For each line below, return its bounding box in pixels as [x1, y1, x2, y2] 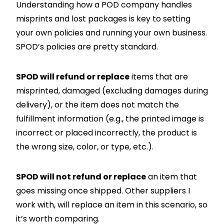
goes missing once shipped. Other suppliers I [16, 184, 190, 196]
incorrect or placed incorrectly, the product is [16, 126, 197, 138]
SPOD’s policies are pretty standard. [16, 40, 158, 52]
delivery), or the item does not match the [16, 98, 179, 110]
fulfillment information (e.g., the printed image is [16, 112, 204, 124]
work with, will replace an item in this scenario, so [16, 198, 207, 210]
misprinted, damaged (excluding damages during [16, 84, 208, 96]
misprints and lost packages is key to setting [16, 12, 190, 24]
